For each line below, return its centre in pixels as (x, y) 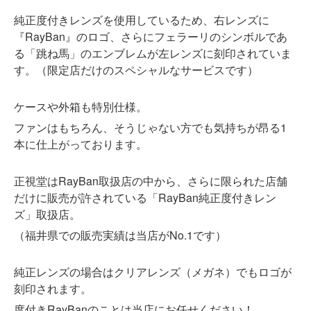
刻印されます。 (53, 289)
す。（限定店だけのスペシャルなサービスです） (136, 70)
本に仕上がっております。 (81, 144)
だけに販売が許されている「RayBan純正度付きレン (145, 198)
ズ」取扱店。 (47, 215)
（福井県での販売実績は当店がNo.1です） (120, 235)
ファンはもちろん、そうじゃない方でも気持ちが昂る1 (150, 128)
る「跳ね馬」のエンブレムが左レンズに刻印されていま (153, 53)
